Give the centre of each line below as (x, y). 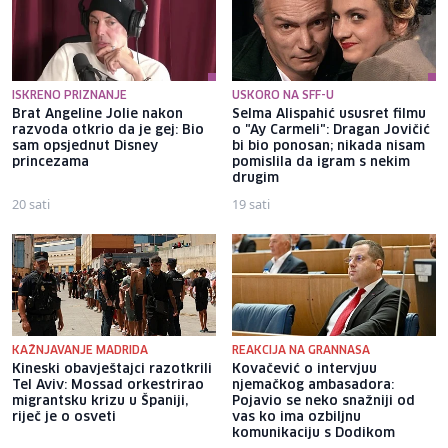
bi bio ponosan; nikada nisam (328, 146)
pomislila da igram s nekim (321, 162)
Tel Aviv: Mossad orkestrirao (108, 385)
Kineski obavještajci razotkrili (112, 369)
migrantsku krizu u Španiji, (100, 401)
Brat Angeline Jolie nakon (97, 114)
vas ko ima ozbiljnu (296, 417)
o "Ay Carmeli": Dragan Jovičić (331, 130)
